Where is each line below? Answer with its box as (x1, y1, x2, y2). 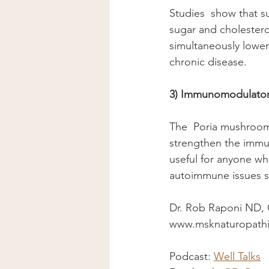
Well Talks (214, 250, 261, 264)
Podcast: (169, 250, 214, 264)
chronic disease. (169, 55, 250, 69)
